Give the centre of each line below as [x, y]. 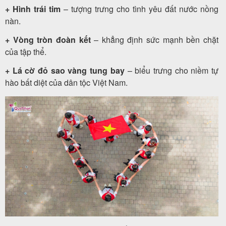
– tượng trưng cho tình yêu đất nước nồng [139, 9]
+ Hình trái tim [33, 9]
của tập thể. [26, 52]
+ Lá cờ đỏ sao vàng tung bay [65, 71]
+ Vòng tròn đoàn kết [48, 40]
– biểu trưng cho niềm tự [172, 71]
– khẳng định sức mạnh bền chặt [155, 40]
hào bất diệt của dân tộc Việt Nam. [66, 83]
